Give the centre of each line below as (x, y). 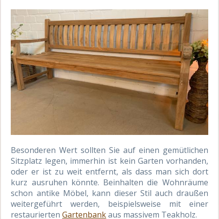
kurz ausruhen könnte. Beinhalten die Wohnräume (109, 182)
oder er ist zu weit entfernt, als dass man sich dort (109, 171)
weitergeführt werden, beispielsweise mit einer (109, 204)
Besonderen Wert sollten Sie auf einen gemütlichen (109, 150)
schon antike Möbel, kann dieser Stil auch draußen (109, 193)
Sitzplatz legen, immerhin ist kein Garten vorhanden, (109, 161)
